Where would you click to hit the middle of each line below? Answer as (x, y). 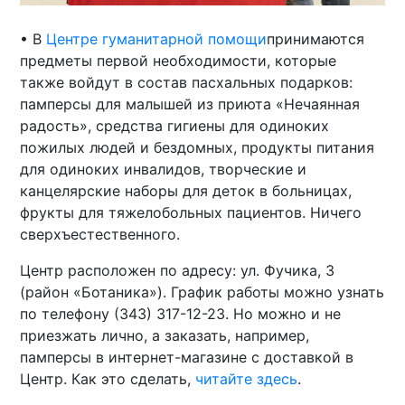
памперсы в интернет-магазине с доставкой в (187, 357)
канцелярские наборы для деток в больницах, (186, 190)
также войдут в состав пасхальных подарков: (187, 82)
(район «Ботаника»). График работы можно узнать (202, 292)
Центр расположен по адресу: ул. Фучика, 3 (178, 270)
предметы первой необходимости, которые (179, 60)
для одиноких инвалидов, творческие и (164, 169)
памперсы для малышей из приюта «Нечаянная (190, 104)
